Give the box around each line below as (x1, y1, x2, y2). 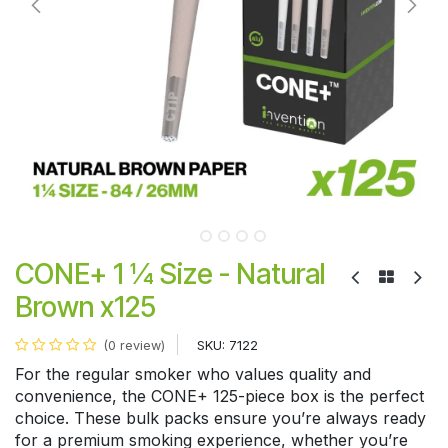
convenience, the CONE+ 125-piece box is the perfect (15, 386, 424, 406)
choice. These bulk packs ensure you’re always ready (15, 408, 426, 428)
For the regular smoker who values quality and (15, 364, 371, 384)
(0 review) (104, 338, 165, 353)
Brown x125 (15, 290, 156, 324)
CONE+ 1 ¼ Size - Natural (15, 257, 325, 291)
